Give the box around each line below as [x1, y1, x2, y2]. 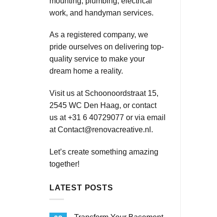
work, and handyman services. [49, 8, 154, 17]
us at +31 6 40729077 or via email [49, 113, 166, 122]
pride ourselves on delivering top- [49, 43, 164, 51]
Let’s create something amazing [49, 147, 158, 156]
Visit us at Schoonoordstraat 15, [49, 89, 158, 98]
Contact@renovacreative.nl [58, 125, 151, 134]
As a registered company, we [49, 31, 148, 39]
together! [49, 159, 79, 168]
